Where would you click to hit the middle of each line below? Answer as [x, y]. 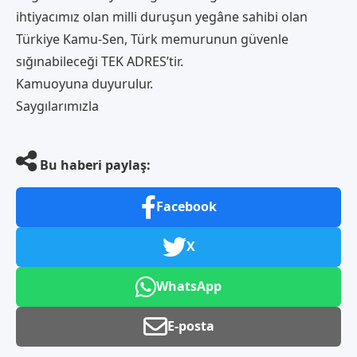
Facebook [186, 207]
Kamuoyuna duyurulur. [84, 83]
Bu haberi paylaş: [94, 165]
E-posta [190, 326]
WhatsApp [189, 286]
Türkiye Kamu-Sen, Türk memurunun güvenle [152, 39]
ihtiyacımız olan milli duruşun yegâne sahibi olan [162, 16]
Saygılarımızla [57, 106]
